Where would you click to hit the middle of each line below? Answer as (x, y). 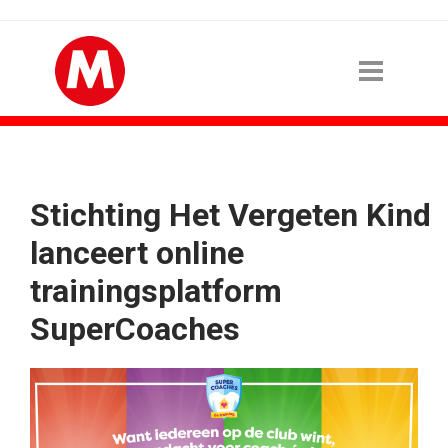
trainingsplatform (156, 291)
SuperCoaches (135, 329)
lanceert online (137, 253)
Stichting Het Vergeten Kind (230, 215)
